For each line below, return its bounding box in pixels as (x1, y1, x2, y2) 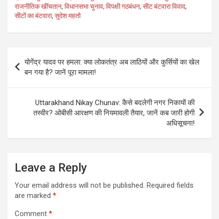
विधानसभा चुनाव (65, 2, 103, 10)
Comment (15, 209, 49, 218)
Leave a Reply (15, 160, 87, 175)
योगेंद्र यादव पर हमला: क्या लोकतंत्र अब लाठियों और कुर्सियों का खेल (24, 57, 199, 66)
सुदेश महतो (55, 11, 81, 20)
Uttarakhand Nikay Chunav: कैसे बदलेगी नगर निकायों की (35, 98, 195, 107)
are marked (15, 191, 53, 200)
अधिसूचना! (166, 118, 195, 128)
